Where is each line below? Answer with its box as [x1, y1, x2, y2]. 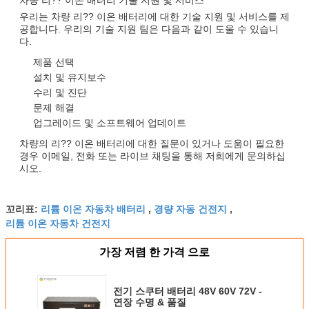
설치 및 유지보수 [33, 71, 106, 83]
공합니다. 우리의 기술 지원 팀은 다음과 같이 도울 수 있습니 [19, 23, 279, 34]
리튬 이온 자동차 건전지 [6, 215, 110, 230]
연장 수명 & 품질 [113, 296, 186, 308]
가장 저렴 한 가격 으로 [99, 246, 210, 258]
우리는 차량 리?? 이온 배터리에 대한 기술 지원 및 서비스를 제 [19, 10, 290, 22]
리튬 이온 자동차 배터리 [41, 201, 146, 215]
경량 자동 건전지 [154, 201, 227, 215]
